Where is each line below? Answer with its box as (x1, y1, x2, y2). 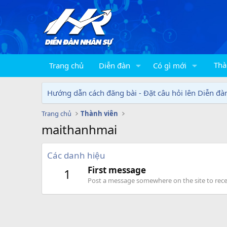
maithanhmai (42, 121, 117, 138)
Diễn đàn (99, 60, 130, 70)
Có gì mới (153, 60, 186, 70)
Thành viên (81, 109, 119, 118)
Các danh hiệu (47, 149, 105, 161)
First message (88, 164, 146, 176)
